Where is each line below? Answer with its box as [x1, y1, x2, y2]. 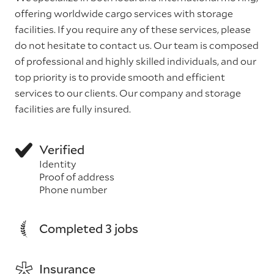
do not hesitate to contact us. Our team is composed [15, 39, 259, 51]
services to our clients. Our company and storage [15, 86, 241, 99]
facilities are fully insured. [15, 102, 131, 115]
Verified [39, 141, 84, 157]
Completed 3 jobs [39, 220, 138, 236]
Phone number [39, 183, 107, 196]
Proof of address [39, 170, 114, 183]
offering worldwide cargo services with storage [15, 7, 233, 20]
